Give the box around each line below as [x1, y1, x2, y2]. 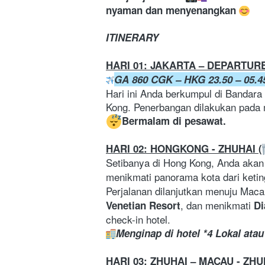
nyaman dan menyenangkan [106, 3, 239, 18]
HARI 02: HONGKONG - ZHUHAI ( [106, 141, 262, 156]
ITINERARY [106, 30, 159, 45]
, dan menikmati [180, 198, 254, 213]
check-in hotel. [106, 212, 170, 227]
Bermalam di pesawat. [122, 114, 226, 128]
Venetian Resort [106, 198, 180, 213]
